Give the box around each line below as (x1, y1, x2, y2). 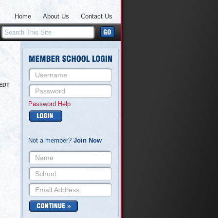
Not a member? (28, 137, 73, 144)
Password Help (28, 100, 71, 108)
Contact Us (81, 13, 112, 20)
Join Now (73, 137, 102, 144)
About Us (43, 13, 69, 20)
